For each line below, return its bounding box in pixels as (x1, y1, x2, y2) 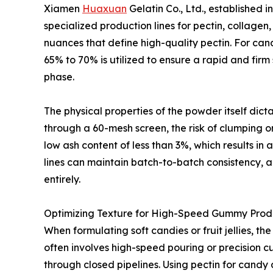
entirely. (44, 172, 80, 185)
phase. (44, 70, 74, 83)
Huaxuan (82, 2, 127, 15)
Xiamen (44, 2, 82, 15)
